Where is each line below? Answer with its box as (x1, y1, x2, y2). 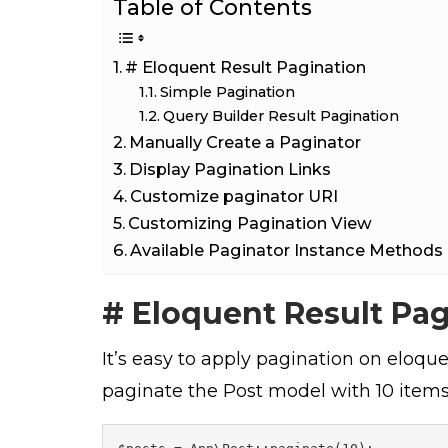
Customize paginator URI (130, 185, 339, 206)
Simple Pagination (159, 82, 295, 101)
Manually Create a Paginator (129, 131, 362, 152)
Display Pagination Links (129, 158, 332, 179)
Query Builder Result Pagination (162, 106, 399, 125)
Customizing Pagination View (128, 212, 373, 233)
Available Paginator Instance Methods (130, 239, 444, 260)
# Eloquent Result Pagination (125, 56, 367, 77)
